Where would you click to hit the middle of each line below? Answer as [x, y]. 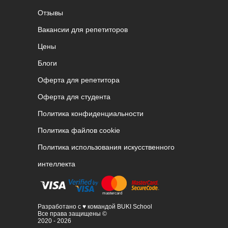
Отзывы [50, 13]
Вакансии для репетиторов [83, 30]
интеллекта [56, 164]
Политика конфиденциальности [91, 114]
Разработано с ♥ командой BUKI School [95, 207]
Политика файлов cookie [79, 131]
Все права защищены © [72, 214]
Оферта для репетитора [79, 80]
